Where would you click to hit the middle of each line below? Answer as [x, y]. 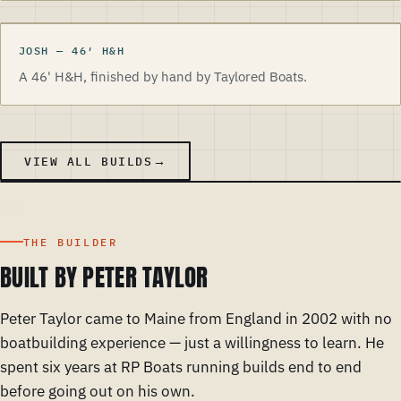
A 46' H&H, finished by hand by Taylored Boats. [163, 77]
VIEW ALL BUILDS [89, 161]
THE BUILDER [70, 242]
